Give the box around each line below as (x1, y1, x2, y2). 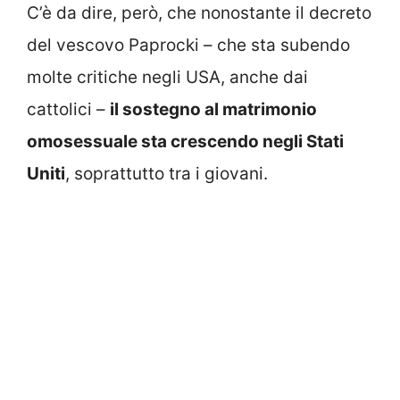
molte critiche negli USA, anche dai (27, 66, 308, 87)
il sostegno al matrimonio (110, 98, 317, 120)
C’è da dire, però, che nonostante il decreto (27, 2, 371, 23)
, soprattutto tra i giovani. (65, 162, 268, 184)
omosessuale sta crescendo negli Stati (27, 130, 344, 152)
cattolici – (27, 98, 110, 120)
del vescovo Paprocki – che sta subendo (27, 34, 350, 55)
